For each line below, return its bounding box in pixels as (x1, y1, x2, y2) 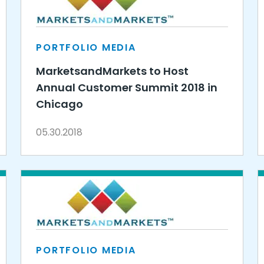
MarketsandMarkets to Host (36, 64, 189, 78)
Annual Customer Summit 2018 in (36, 80, 218, 95)
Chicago (36, 97, 84, 111)
